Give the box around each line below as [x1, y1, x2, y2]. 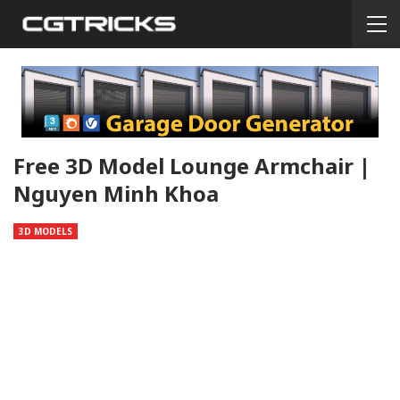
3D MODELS [19, 225, 72, 237]
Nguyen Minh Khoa [13, 179, 219, 208]
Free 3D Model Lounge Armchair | [13, 151, 371, 180]
